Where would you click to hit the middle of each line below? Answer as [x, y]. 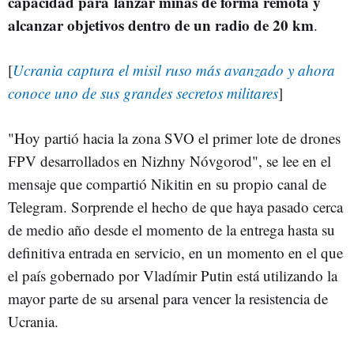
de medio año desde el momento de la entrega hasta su [171, 229]
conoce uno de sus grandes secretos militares [143, 92]
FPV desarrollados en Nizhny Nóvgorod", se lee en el [169, 160]
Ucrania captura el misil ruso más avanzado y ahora [174, 70]
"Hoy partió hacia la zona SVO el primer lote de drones [174, 137]
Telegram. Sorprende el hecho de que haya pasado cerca [175, 206]
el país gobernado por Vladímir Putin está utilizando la [173, 275]
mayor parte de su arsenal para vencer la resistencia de [168, 298]
